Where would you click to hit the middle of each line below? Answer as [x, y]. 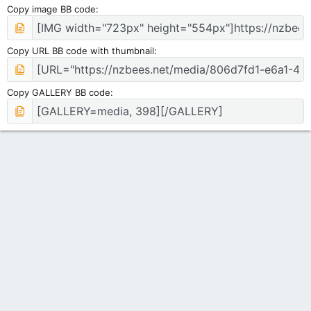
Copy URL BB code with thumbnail [81, 51]
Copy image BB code [51, 9]
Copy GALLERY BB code [59, 93]
